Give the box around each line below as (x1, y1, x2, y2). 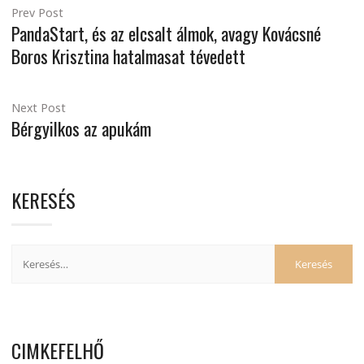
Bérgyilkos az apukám (11, 115, 151, 142)
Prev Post (11, 5, 63, 21)
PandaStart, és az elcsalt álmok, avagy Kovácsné (11, 20, 321, 47)
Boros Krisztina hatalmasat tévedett (11, 43, 245, 70)
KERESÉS (11, 185, 76, 215)
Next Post (11, 100, 66, 116)
